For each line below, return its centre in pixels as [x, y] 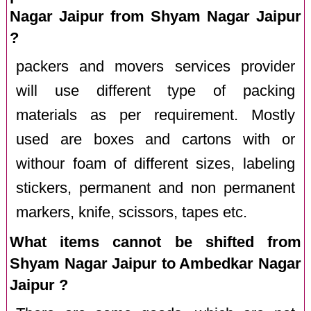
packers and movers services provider [155, 66]
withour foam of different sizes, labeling [155, 163]
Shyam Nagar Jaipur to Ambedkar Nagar [155, 263]
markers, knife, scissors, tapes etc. [132, 212]
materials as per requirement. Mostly [155, 115]
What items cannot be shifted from [155, 242]
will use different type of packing [155, 91]
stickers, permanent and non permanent [155, 188]
